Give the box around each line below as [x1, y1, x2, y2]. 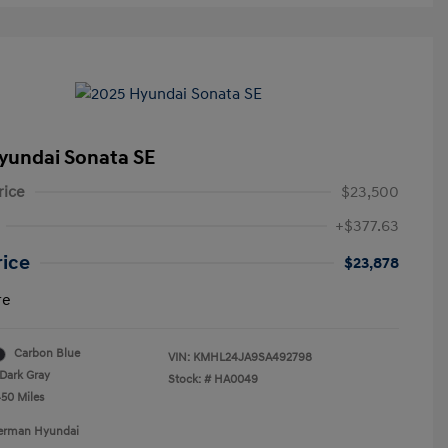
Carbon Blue [14, 346, 80, 362]
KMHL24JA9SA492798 [193, 350, 312, 366]
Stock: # [168, 372, 211, 388]
